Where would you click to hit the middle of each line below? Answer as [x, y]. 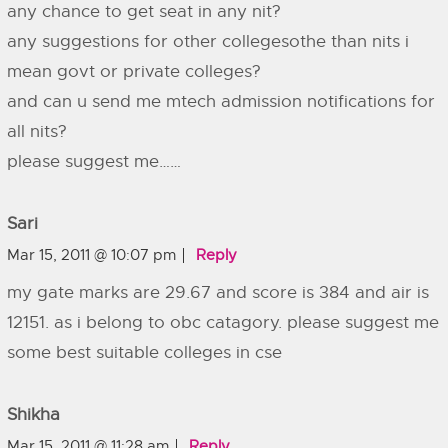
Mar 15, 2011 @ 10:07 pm [91, 255]
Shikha [33, 414]
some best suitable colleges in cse [144, 352]
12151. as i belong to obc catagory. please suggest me [223, 322]
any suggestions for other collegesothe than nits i [208, 41]
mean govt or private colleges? [134, 71]
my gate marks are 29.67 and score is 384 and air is [218, 292]
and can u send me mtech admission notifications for [221, 101]
